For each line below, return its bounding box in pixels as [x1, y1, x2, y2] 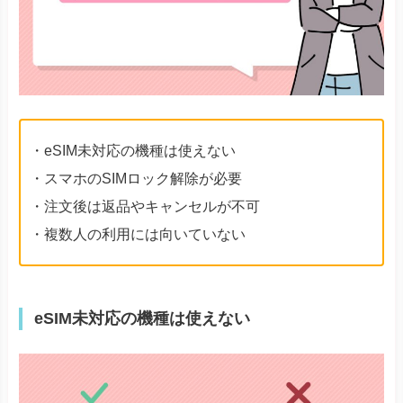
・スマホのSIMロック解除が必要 [30, 170, 242, 186]
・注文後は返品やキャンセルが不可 [30, 198, 260, 214]
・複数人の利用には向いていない [30, 226, 246, 242]
